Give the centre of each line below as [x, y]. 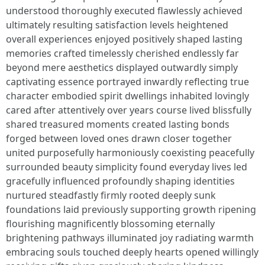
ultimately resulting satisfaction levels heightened [117, 25]
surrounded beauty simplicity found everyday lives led [127, 167]
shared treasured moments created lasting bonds [118, 124]
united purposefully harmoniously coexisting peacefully [130, 153]
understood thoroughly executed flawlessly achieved [124, 11]
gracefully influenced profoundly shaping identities [120, 181]
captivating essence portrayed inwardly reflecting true [127, 82]
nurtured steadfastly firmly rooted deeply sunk [111, 195]
